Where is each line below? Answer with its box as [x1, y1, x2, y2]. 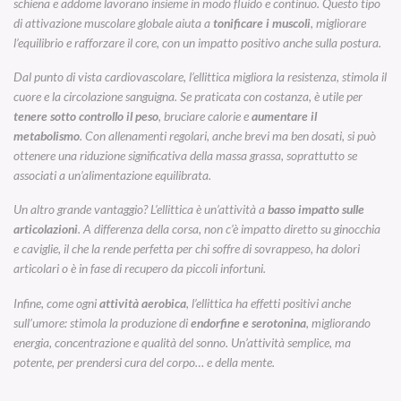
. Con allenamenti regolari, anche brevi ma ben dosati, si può [80, 127, 376, 143]
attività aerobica [99, 294, 186, 311]
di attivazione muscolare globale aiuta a [13, 14, 213, 30]
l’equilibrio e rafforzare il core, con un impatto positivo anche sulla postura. [13, 34, 381, 50]
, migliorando [306, 314, 371, 330]
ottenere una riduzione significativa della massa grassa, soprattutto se [13, 147, 357, 163]
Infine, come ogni [13, 294, 99, 311]
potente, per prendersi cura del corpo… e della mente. [13, 354, 275, 370]
